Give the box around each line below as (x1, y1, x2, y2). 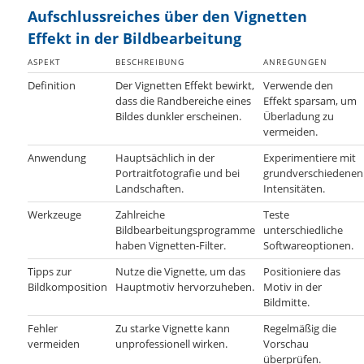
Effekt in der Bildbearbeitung (28, 28, 242, 48)
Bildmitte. (263, 294, 310, 310)
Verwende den (263, 77, 334, 93)
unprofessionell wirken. (115, 336, 228, 351)
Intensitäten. (263, 180, 326, 196)
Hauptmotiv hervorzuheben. (115, 279, 255, 294)
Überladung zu (263, 108, 335, 123)
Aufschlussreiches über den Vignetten (28, 6, 308, 26)
